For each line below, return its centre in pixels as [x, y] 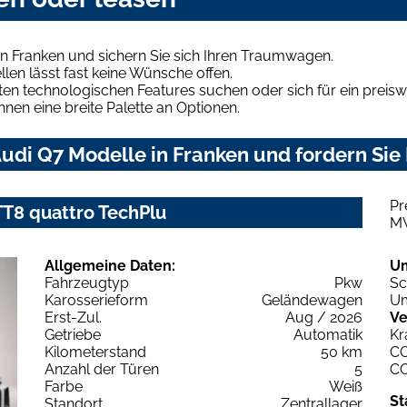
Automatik [328, 334]
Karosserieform [96, 300]
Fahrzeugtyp [87, 283]
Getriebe [73, 334]
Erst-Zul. [73, 317]
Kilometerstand [95, 352]
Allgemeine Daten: [110, 265]
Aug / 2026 [324, 317]
